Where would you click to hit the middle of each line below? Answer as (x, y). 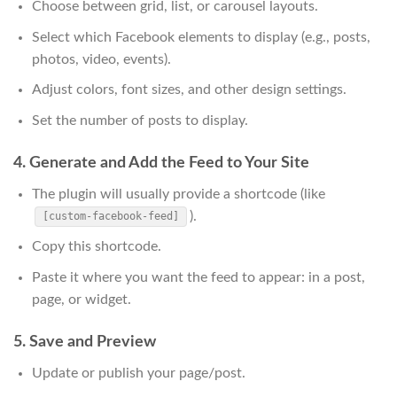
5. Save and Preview (85, 342)
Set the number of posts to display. (140, 120)
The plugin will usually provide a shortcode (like (178, 194)
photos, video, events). (101, 59)
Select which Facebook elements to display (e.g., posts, (201, 37)
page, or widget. (81, 299)
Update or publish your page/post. (138, 373)
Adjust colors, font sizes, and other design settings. (189, 90)
